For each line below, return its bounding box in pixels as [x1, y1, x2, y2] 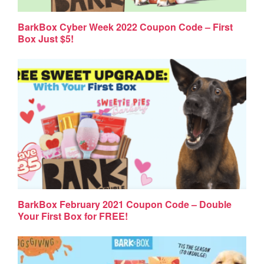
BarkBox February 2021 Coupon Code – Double [18, 197, 232, 211]
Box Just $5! [18, 31, 74, 45]
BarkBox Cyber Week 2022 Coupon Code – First [18, 19, 233, 34]
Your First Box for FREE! [18, 209, 128, 223]
